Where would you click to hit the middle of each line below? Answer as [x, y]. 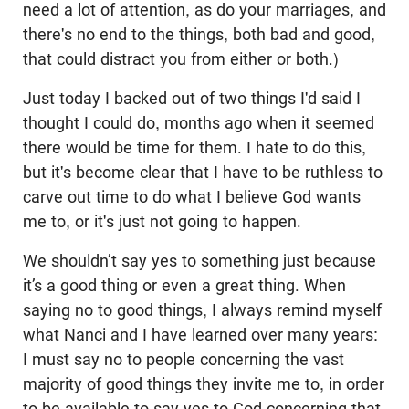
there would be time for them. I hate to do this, [194, 148]
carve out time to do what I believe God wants [192, 197]
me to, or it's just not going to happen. [162, 222]
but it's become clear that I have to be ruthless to [203, 173]
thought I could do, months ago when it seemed [199, 123]
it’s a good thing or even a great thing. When [184, 286]
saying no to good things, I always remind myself [202, 310]
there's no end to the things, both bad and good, [199, 35]
